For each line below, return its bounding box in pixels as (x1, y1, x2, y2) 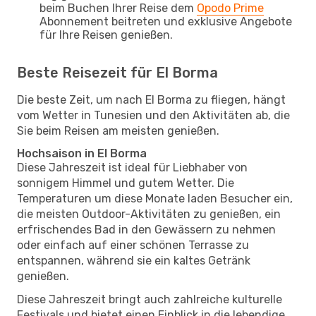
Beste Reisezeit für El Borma (17, 63, 218, 81)
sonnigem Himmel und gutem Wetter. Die (17, 176, 234, 190)
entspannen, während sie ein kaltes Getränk (17, 253, 250, 267)
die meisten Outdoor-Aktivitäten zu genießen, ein (17, 207, 281, 221)
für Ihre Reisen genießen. (39, 28, 173, 42)
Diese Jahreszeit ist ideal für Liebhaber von (17, 160, 248, 174)
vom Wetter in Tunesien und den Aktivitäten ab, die (17, 108, 290, 122)
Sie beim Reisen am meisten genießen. (17, 123, 219, 138)
